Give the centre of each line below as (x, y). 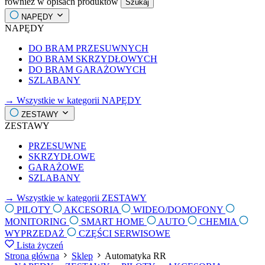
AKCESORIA (92, 209)
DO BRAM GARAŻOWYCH (87, 69)
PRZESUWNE (57, 146)
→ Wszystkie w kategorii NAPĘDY (73, 100)
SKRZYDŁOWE (62, 156)
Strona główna (32, 256)
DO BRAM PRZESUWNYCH (88, 48)
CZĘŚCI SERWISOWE (123, 233)
